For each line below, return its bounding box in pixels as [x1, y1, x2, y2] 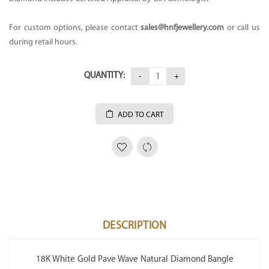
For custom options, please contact [9, 23, 141, 32]
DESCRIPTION [102, 220, 167, 232]
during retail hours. [9, 37, 77, 47]
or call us [224, 23, 260, 32]
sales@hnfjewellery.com [141, 23, 225, 32]
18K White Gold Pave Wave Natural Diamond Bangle [35, 255, 234, 264]
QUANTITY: [84, 71, 125, 80]
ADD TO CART [118, 110, 163, 119]
